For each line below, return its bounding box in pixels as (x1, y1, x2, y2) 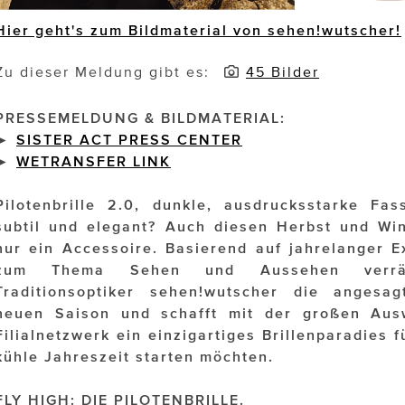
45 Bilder (246, 63, 319, 80)
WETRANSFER (16, 153, 127, 170)
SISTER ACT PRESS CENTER (16, 131, 242, 148)
